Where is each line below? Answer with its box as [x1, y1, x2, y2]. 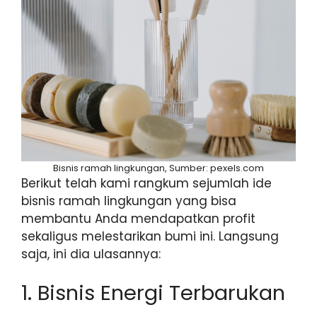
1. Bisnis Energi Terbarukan [21, 279, 285, 308]
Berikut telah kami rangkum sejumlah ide [21, 174, 272, 192]
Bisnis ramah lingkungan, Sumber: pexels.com [53, 161, 264, 175]
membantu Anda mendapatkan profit [21, 209, 255, 227]
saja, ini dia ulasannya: [21, 245, 161, 263]
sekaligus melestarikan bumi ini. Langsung [21, 227, 279, 245]
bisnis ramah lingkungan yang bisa [21, 192, 236, 209]
